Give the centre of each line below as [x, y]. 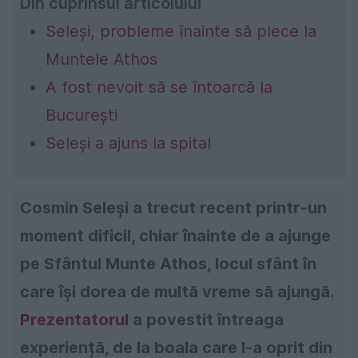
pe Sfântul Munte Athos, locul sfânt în [168, 263]
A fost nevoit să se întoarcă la [159, 87]
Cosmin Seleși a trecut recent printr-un [173, 207]
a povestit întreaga [206, 319]
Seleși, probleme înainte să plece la [181, 31]
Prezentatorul [74, 319]
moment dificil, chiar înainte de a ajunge [175, 235]
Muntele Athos [101, 59]
